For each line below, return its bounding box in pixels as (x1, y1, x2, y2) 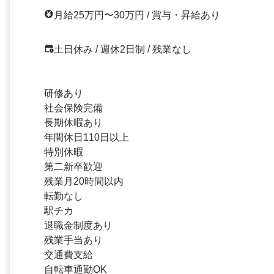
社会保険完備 (44, 102, 103, 113)
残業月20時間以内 (44, 176, 124, 187)
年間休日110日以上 (44, 131, 129, 143)
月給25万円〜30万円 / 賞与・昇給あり (54, 9, 220, 20)
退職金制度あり (44, 220, 113, 231)
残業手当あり (44, 234, 103, 245)
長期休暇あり (44, 117, 103, 128)
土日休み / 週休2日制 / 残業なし (54, 43, 191, 54)
